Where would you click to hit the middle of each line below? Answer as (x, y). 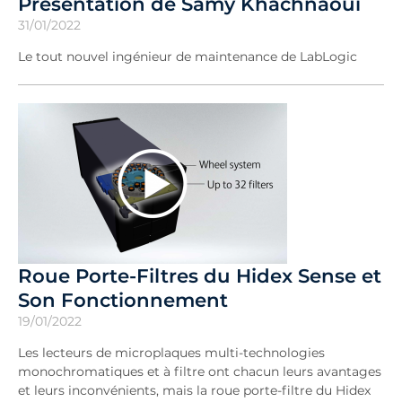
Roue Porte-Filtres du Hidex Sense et (200, 275)
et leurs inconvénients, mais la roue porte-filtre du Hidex (194, 390)
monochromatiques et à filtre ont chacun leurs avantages (200, 371)
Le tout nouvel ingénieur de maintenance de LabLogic (188, 56)
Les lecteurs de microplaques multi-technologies (171, 352)
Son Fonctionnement (123, 299)
